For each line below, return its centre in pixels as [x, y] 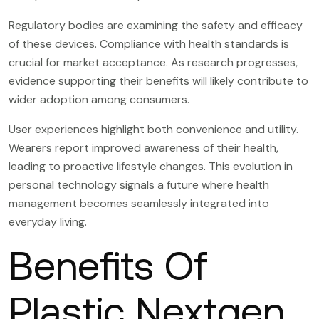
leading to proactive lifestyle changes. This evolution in [151, 166]
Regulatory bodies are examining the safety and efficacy [156, 25]
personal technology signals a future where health [139, 184]
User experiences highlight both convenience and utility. [153, 129]
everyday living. [48, 221]
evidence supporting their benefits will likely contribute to [158, 80]
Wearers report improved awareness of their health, [143, 147]
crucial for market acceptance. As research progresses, [153, 62]
